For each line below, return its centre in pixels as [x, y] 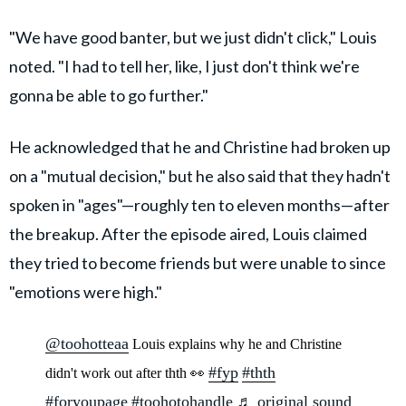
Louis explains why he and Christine [235, 343]
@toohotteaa [87, 343]
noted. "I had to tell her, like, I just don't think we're [184, 66]
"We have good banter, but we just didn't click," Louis [193, 37]
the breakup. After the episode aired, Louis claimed [188, 233]
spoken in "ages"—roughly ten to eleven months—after [199, 204]
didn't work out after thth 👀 [127, 372]
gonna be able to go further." [109, 95]
